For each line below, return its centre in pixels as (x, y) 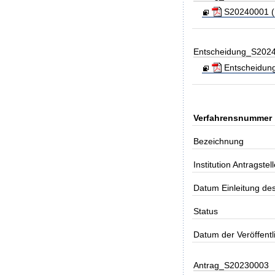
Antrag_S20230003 (231, 265)
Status (206, 211)
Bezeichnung (219, 141)
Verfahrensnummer (233, 118)
